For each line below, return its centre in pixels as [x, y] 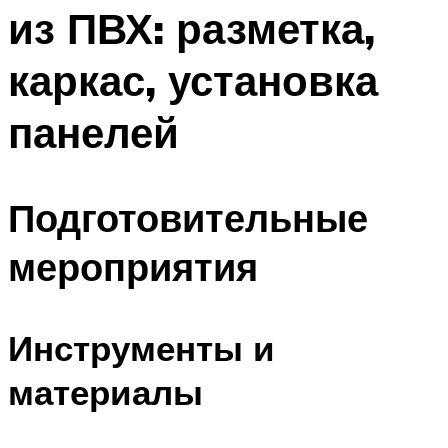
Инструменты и [141, 348]
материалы [105, 392]
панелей [93, 132]
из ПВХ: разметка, [191, 28]
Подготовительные [188, 217]
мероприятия [133, 266]
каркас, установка [193, 80]
